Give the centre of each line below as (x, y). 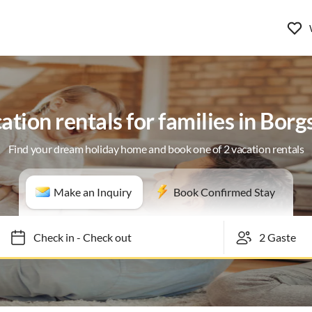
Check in (47, 237)
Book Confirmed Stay (224, 192)
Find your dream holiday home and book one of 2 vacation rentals (156, 149)
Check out (101, 237)
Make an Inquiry (93, 192)
